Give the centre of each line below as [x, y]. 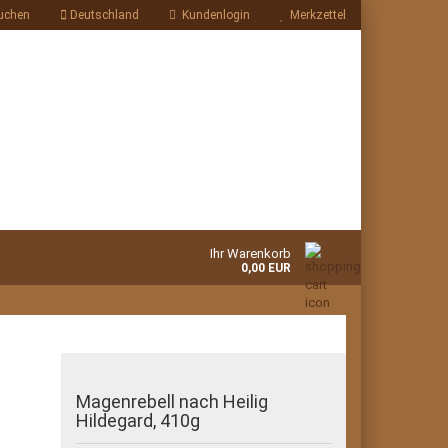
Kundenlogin [213, 15]
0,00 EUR [266, 268]
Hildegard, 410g [138, 420]
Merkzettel [315, 15]
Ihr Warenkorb [250, 253]
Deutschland [103, 15]
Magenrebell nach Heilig [172, 401]
